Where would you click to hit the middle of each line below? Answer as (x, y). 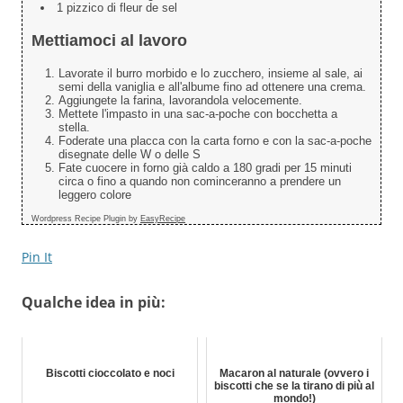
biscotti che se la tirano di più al (294, 385)
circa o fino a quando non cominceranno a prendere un (200, 181)
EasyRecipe (163, 218)
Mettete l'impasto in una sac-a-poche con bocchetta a (198, 113)
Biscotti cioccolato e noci (110, 373)
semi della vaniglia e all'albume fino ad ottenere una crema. (212, 86)
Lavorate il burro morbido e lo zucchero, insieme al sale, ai (210, 73)
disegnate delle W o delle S (130, 154)
